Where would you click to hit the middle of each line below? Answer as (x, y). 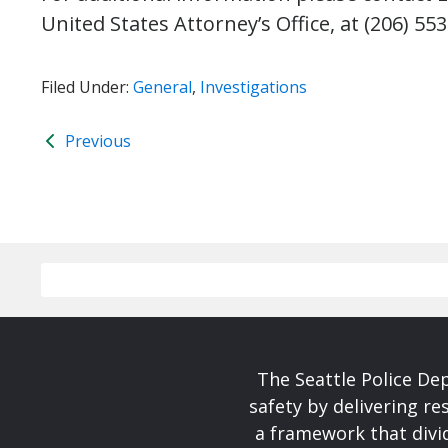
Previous (96, 141)
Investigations (253, 87)
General (162, 87)
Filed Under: (87, 87)
